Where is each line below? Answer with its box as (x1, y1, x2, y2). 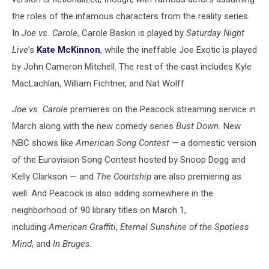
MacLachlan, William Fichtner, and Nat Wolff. (12, 78, 186, 89)
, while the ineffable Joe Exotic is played (100, 44, 257, 55)
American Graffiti (49, 222, 116, 232)
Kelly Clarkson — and (12, 171, 96, 182)
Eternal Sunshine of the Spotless (120, 222, 249, 232)
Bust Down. (176, 121, 223, 131)
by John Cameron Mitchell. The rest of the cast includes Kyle (12, 61, 252, 72)
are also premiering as (151, 171, 241, 182)
